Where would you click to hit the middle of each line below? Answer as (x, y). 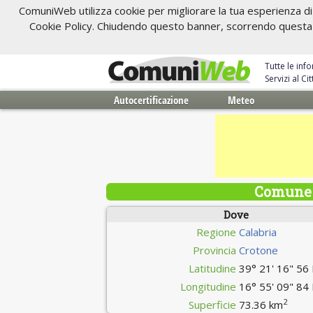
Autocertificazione (151, 100)
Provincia (215, 250)
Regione (217, 232)
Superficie (213, 305)
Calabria (258, 232)
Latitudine (213, 268)
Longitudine (209, 286)
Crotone (259, 250)
